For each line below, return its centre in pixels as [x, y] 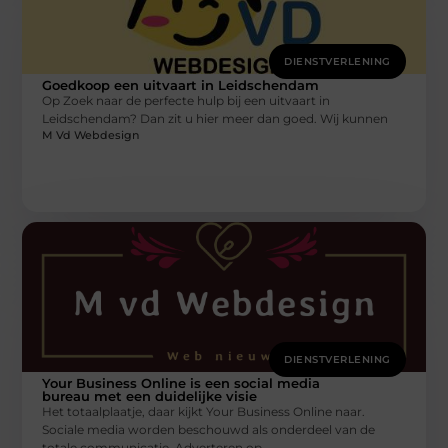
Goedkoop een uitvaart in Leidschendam [181, 84]
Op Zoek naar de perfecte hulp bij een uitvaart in [186, 100]
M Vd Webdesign [91, 134]
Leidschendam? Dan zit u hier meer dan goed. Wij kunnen [215, 118]
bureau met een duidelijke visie [150, 395]
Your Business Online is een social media [181, 382]
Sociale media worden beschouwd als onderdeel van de [209, 429]
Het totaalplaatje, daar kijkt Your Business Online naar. [204, 411]
